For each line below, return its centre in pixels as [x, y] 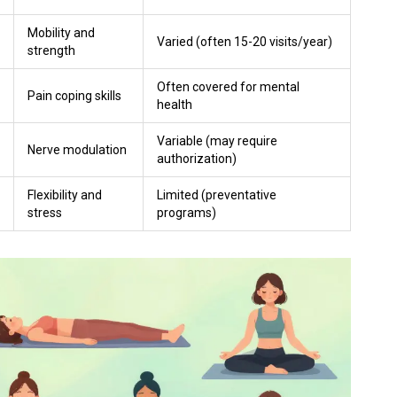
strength [51, 50]
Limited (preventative [217, 195]
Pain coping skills [74, 95]
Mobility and [61, 32]
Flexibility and [65, 195]
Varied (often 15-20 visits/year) [245, 41]
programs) [187, 212]
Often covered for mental [228, 86]
